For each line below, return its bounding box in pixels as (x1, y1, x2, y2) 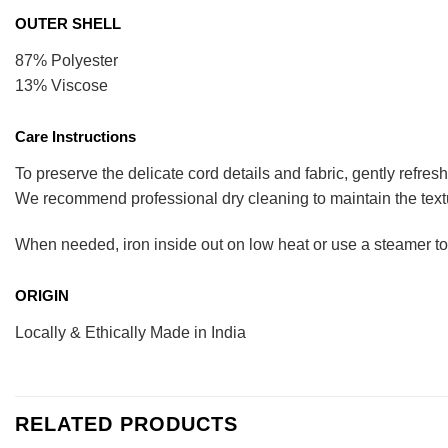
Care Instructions (15, 128, 136, 146)
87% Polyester (15, 52, 118, 70)
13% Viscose (15, 77, 108, 95)
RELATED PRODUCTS (15, 412, 238, 435)
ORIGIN (15, 286, 69, 304)
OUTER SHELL (15, 15, 121, 33)
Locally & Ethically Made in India (15, 323, 246, 341)
